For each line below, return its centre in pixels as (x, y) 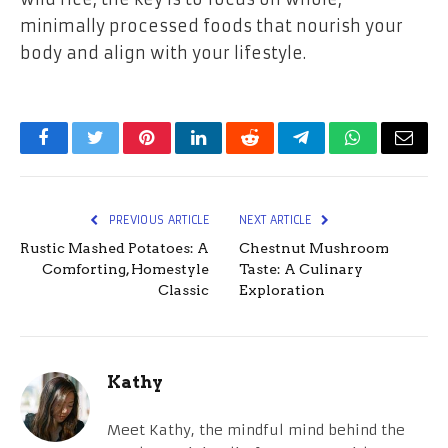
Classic (183, 290)
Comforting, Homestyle (125, 269)
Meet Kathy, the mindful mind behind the (256, 430)
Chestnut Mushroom (314, 248)
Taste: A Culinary (301, 269)
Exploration (282, 290)
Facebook (77, 152)
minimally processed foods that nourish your (211, 26)
